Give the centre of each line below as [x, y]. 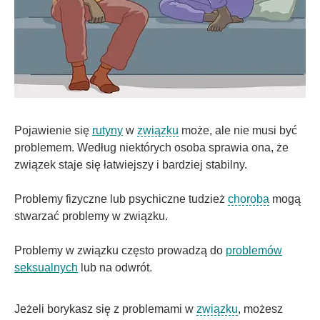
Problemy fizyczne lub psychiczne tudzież [121, 199]
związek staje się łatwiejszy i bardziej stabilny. [131, 164]
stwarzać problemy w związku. [91, 216]
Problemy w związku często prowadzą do [120, 250]
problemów [254, 250]
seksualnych [46, 267]
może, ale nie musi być [238, 130]
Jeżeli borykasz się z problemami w [105, 309]
